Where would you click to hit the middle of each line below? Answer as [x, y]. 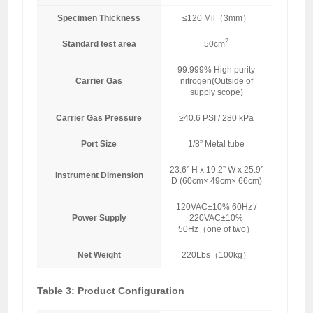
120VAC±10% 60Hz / [217, 206]
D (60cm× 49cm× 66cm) [216, 181]
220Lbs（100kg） [217, 255]
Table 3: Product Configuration [111, 290]
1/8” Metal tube [217, 144]
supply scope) [216, 92]
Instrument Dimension [99, 175]
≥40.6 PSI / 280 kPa [217, 118]
